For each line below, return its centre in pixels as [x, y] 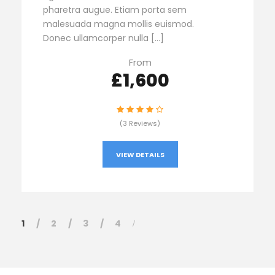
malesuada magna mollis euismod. [118, 24]
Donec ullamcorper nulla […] [103, 38]
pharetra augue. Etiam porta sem [115, 10]
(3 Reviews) [140, 124]
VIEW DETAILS [140, 155]
